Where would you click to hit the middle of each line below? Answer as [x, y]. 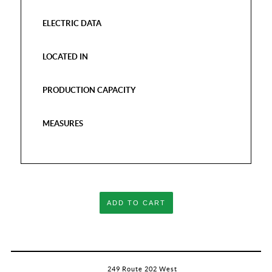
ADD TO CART [136, 202]
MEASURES [63, 124]
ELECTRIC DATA [72, 23]
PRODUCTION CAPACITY [90, 90]
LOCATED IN [66, 57]
